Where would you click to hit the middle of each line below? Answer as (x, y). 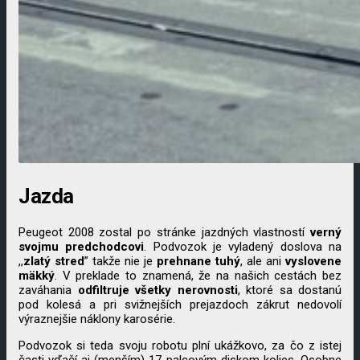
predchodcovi (105, 247)
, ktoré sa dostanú (289, 290)
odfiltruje (103, 290)
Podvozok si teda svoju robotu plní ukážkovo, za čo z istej (180, 346)
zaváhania (48, 290)
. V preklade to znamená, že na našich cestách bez (198, 276)
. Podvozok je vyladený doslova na (243, 247)
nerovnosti (207, 290)
